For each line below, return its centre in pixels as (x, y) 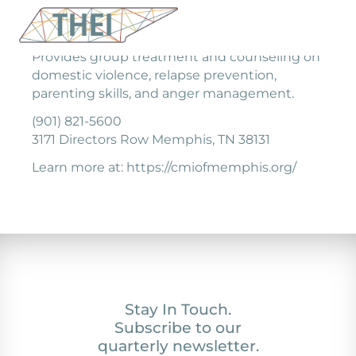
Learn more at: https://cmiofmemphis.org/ (164, 167)
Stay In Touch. (178, 309)
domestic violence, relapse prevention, (154, 75)
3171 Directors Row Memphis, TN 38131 (151, 139)
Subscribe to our (178, 327)
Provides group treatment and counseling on (176, 57)
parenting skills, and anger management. (163, 93)
